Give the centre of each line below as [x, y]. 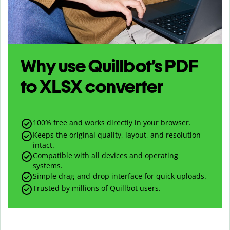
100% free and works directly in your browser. [112, 123]
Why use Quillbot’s [93, 66]
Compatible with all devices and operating [106, 156]
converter [123, 87]
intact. [44, 145]
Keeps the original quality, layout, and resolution [117, 135]
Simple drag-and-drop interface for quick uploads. [120, 176]
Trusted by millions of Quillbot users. [97, 188]
